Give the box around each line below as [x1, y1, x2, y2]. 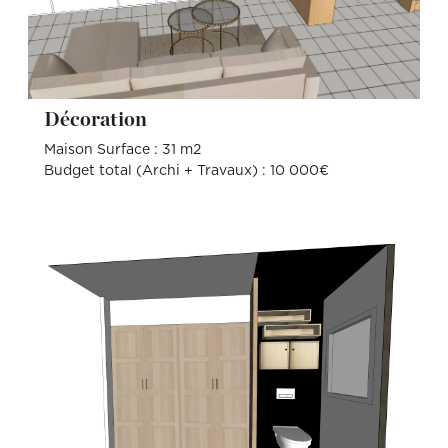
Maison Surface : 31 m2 [43, 143, 201, 158]
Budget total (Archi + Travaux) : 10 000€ [43, 164, 329, 179]
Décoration [59, 110, 147, 130]
